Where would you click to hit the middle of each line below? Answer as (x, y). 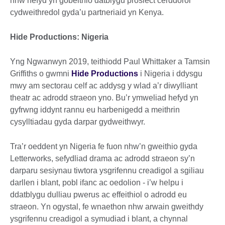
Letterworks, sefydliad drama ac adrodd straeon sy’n (102, 159)
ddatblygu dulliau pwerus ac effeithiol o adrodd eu (98, 195)
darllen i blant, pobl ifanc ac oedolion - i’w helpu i (97, 183)
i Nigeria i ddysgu (170, 74)
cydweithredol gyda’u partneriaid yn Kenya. (88, 13)
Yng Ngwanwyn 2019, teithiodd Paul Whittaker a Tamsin (110, 62)
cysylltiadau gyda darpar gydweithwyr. (78, 122)
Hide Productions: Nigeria (65, 37)
